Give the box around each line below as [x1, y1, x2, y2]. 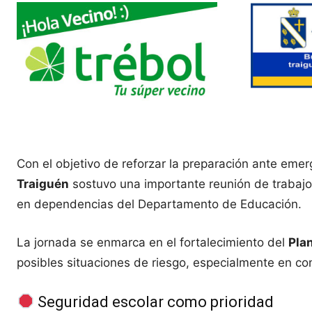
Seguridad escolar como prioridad [34, 293, 274, 311]
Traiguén [17, 177, 69, 191]
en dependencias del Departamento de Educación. [17, 197, 302, 211]
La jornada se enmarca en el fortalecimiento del [17, 235, 288, 249]
